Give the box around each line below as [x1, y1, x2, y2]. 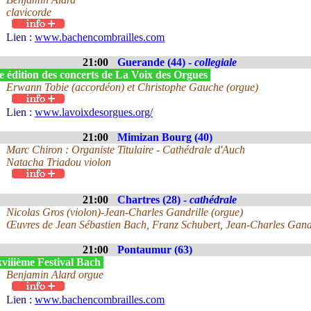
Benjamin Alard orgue [6, 269, 103, 280]
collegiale [194, 56, 237, 68]
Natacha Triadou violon [6, 156, 111, 168]
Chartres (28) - [117, 194, 190, 205]
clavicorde [6, 6, 51, 18]
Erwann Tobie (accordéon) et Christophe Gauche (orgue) [6, 81, 258, 93]
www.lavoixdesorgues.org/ [35, 106, 153, 118]
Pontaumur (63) [117, 244, 192, 255]
